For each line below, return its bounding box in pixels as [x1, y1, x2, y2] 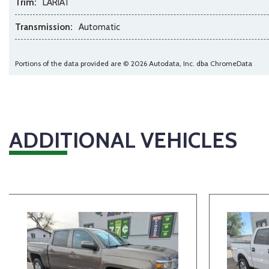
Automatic [79, 21, 120, 32]
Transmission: [15, 21, 73, 32]
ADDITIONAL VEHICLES [9, 126, 237, 153]
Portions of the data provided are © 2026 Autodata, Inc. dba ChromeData [15, 58, 252, 68]
